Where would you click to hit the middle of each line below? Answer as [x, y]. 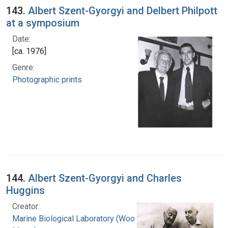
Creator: [26, 207]
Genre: [23, 67]
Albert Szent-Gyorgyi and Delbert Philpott [123, 10]
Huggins [25, 191]
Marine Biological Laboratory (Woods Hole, [88, 219]
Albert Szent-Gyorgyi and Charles [105, 178]
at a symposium [43, 23]
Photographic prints [47, 79]
